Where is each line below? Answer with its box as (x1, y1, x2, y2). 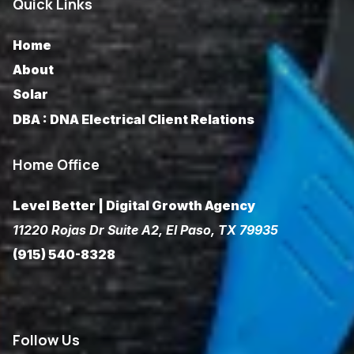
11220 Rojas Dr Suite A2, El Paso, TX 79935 (13, 221, 278, 238)
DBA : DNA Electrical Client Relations (13, 111, 254, 127)
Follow (13, 330, 58, 349)
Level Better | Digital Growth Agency (13, 197, 255, 213)
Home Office (13, 154, 100, 174)
